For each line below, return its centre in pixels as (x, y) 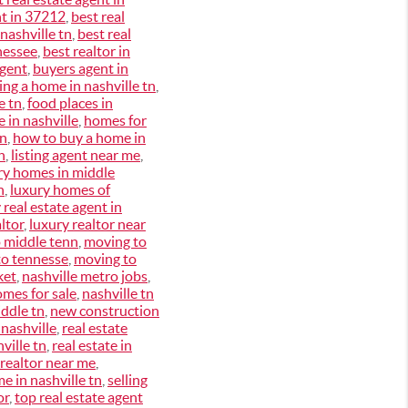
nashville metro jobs (85, 276)
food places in (70, 103)
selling (127, 380)
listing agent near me (76, 155)
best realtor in (87, 51)
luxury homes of (60, 189)
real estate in (92, 345)
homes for (115, 120)
